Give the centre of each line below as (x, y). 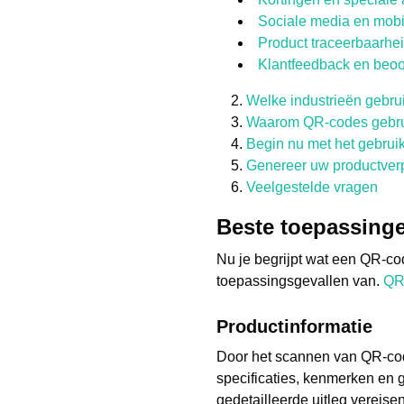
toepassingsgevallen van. (300, 281)
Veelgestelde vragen (312, 187)
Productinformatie (294, 326)
